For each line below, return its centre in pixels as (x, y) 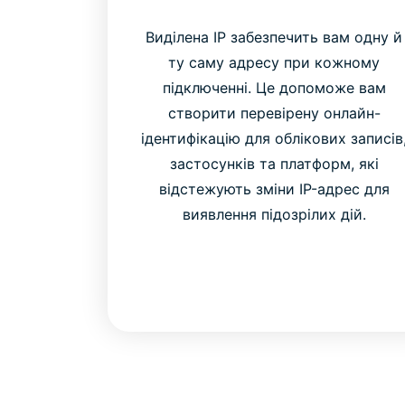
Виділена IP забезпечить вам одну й (274, 38)
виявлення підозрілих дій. (274, 215)
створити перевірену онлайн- (274, 113)
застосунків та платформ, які (274, 164)
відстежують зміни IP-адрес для (274, 189)
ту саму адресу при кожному (274, 63)
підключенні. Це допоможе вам (274, 88)
